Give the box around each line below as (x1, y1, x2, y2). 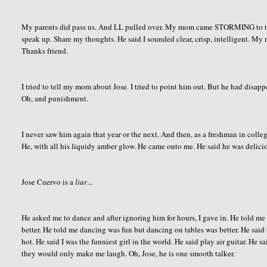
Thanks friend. (21, 45, 69, 56)
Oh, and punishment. (21, 92, 89, 104)
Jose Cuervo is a (21, 176, 76, 187)
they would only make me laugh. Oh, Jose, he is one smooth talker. (21, 247, 235, 259)
